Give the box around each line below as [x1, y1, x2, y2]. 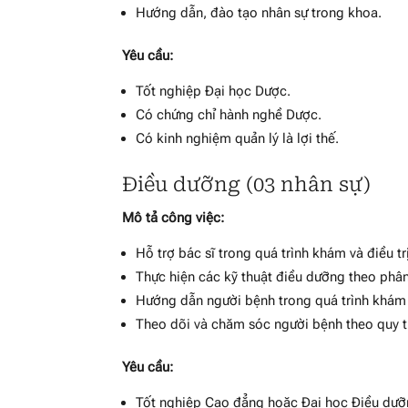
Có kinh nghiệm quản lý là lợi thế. [136, 130, 340, 148]
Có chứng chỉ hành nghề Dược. [136, 107, 322, 124]
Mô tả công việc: [122, 209, 225, 227]
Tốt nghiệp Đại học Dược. [136, 83, 291, 100]
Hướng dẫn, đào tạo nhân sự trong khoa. [136, 5, 382, 22]
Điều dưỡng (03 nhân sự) [122, 173, 372, 197]
